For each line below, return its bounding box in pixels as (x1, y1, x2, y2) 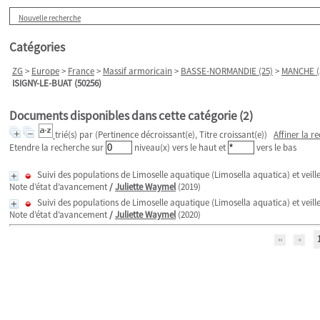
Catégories (9, 39, 65, 55)
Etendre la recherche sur (9, 141, 106, 154)
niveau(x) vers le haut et (132, 141, 228, 154)
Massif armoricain (103, 65, 172, 77)
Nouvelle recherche (19, 13, 81, 23)
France (68, 65, 94, 77)
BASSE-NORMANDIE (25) (181, 65, 273, 77)
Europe (31, 65, 59, 77)
